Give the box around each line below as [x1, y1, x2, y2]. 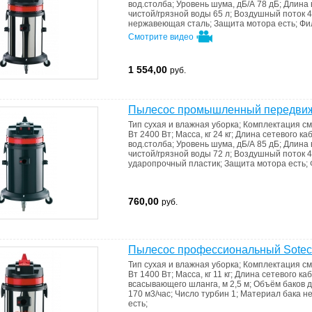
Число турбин [175, 289, 231, 299]
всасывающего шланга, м [128, 279, 230, 289]
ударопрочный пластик [128, 159, 220, 169]
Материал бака [240, 289, 303, 299]
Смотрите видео [128, 32, 196, 42]
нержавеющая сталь [128, 19, 210, 29]
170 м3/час [128, 289, 171, 299]
